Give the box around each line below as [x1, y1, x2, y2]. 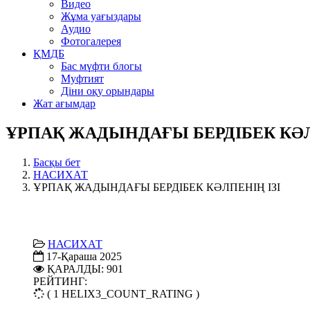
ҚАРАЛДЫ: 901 [47, 262, 123, 275]
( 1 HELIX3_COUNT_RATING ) [47, 287, 199, 300]
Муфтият [61, 72, 104, 84]
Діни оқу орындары [61, 84, 154, 97]
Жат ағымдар [33, 97, 95, 109]
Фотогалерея [61, 35, 121, 47]
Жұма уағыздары [61, 10, 141, 22]
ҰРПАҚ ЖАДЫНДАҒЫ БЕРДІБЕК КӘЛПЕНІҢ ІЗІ [33, 181, 280, 193]
